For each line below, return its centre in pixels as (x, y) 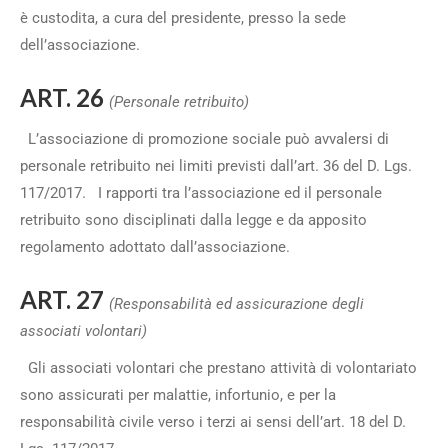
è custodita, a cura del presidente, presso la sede (183, 18)
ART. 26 (64, 97)
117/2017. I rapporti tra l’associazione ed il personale (201, 193)
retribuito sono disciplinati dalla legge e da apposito (193, 220)
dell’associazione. (84, 45)
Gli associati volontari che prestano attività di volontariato (218, 368)
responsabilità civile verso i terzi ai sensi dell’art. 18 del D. (213, 422)
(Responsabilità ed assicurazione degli (236, 304)
